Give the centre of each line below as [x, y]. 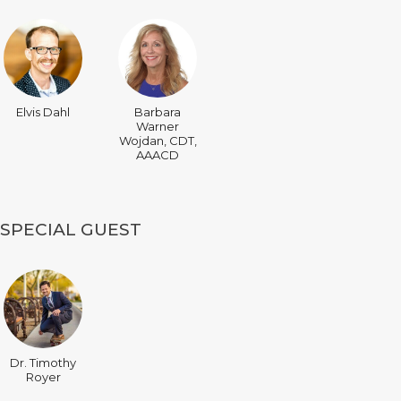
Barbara [158, 112]
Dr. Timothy [43, 363]
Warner [158, 127]
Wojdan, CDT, [158, 141]
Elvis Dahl [43, 112]
